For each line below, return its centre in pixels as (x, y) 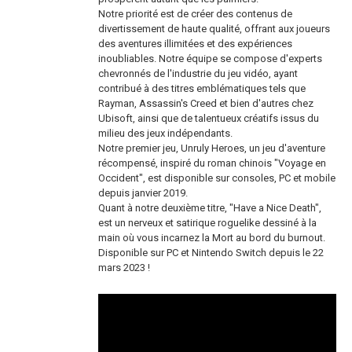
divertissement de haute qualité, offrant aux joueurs (214, 29)
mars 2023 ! (125, 268)
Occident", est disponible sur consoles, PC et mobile (217, 178)
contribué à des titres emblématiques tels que (202, 88)
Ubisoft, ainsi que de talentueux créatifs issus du (209, 118)
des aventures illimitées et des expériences (196, 44)
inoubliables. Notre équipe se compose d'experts (211, 59)
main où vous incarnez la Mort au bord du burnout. (212, 238)
